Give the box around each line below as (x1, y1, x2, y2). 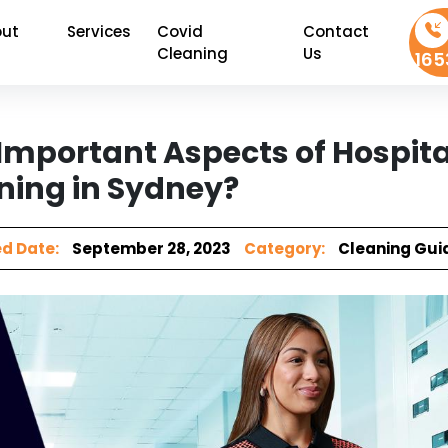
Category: (244, 238, 325, 259)
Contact (302, 20, 369, 42)
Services (67, 20, 132, 42)
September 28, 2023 (69, 238, 234, 259)
